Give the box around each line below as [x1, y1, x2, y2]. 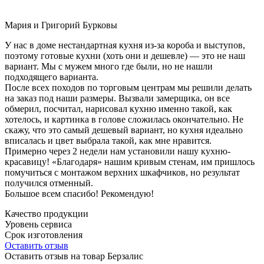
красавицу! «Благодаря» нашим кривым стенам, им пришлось [5, 156, 255, 167]
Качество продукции [5, 208, 88, 219]
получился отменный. [5, 177, 93, 188]
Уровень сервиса [5, 219, 72, 229]
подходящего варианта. [5, 71, 98, 82]
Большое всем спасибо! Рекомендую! [5, 188, 154, 199]
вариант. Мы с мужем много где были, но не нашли [5, 61, 213, 71]
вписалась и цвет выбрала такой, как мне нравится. [5, 135, 212, 146]
